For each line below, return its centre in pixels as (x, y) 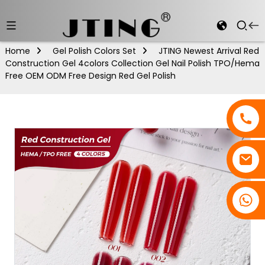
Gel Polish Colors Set (94, 51)
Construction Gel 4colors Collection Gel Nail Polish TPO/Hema (132, 63)
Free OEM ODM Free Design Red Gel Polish (90, 76)
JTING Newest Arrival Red (209, 51)
